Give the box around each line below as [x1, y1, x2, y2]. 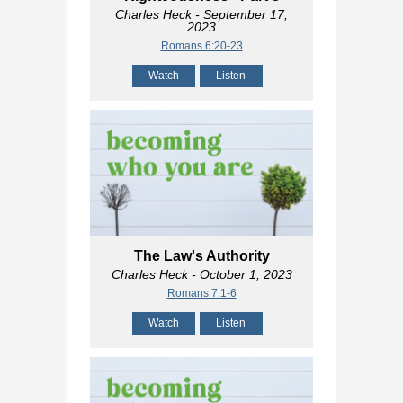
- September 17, [192, 7, 288, 22]
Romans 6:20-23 [160, 40, 243, 53]
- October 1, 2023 [187, 266, 292, 282]
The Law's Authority [133, 247, 270, 264]
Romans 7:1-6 [166, 286, 237, 300]
